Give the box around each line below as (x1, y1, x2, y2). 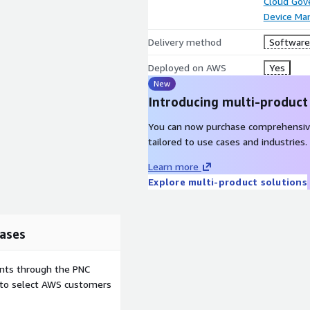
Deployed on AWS (148, 62, 226, 73)
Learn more (148, 161, 199, 172)
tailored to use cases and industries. (148, 136, 307, 147)
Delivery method (148, 36, 221, 48)
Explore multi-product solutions (148, 176, 307, 188)
